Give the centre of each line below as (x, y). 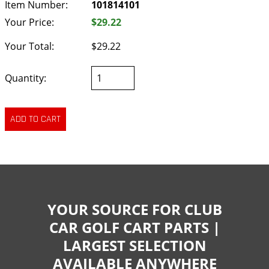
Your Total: (29, 47)
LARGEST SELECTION (134, 245)
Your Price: (29, 22)
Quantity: (26, 78)
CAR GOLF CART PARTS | (134, 227)
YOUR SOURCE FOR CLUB (134, 209)
